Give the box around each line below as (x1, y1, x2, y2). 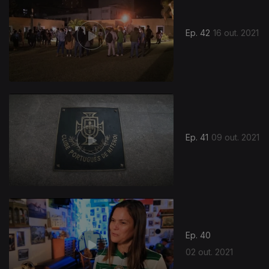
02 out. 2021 (186, 246, 234, 257)
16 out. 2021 (213, 28, 259, 38)
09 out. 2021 (211, 132, 260, 143)
